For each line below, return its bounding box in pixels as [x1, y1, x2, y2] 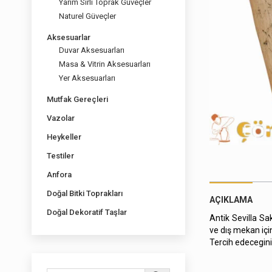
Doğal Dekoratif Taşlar [47, 208, 127, 217]
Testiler [47, 151, 74, 160]
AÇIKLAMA [209, 195, 253, 205]
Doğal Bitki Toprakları [47, 189, 123, 198]
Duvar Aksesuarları [59, 46, 124, 55]
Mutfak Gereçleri [47, 95, 108, 104]
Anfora [47, 170, 72, 179]
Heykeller [47, 132, 81, 141]
